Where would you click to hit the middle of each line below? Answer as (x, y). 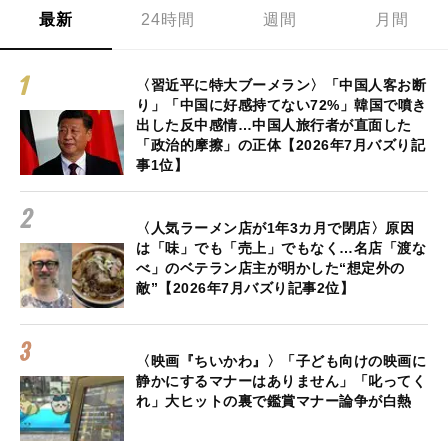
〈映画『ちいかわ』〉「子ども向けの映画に (281, 361)
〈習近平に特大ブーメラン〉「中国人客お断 (281, 85)
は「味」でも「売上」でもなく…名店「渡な (281, 248)
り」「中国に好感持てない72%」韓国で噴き (281, 105)
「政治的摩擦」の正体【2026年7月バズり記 (280, 145)
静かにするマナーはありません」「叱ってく (281, 381)
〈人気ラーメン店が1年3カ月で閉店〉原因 (275, 228)
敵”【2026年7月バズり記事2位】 (245, 288)
